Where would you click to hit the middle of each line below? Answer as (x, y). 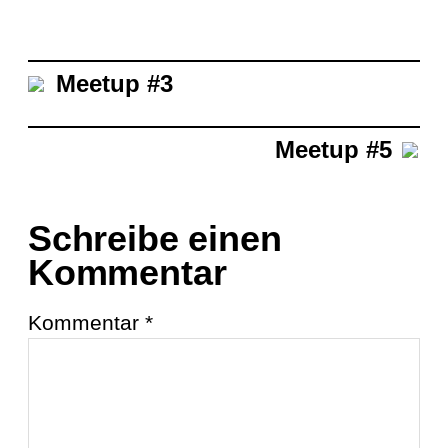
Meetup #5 (333, 149)
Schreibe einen (155, 238)
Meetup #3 (114, 83)
